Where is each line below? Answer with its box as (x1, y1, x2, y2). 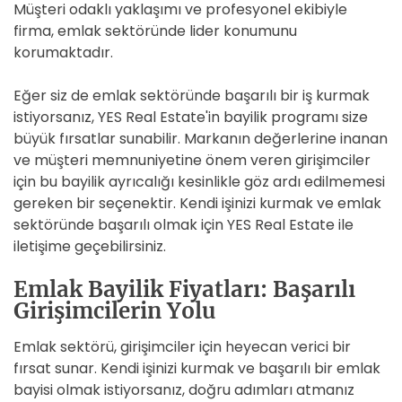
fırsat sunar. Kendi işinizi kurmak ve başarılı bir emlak (13, 358, 380, 379)
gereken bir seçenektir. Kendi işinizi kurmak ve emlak (13, 193, 381, 214)
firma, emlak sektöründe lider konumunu (13, 21, 297, 41)
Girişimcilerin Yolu (13, 297, 215, 325)
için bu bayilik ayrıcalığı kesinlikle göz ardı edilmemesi (13, 171, 385, 192)
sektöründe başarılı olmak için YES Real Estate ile (13, 214, 354, 235)
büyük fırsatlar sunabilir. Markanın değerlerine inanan (13, 128, 388, 149)
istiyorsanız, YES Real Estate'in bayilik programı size (13, 107, 368, 127)
